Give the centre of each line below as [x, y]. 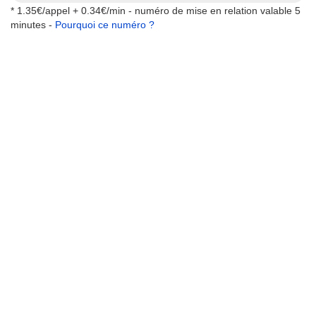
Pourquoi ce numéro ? [105, 25]
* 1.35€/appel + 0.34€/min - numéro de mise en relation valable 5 [156, 11]
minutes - [33, 25]
